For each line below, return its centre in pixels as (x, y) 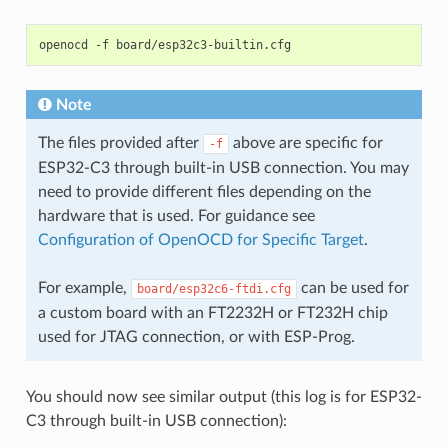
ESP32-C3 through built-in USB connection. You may (223, 168)
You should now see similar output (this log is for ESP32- (223, 397)
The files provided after (120, 143)
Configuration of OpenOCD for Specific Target (200, 240)
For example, (84, 288)
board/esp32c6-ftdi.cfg (213, 289)
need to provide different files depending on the (204, 192)
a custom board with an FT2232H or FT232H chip (212, 313)
